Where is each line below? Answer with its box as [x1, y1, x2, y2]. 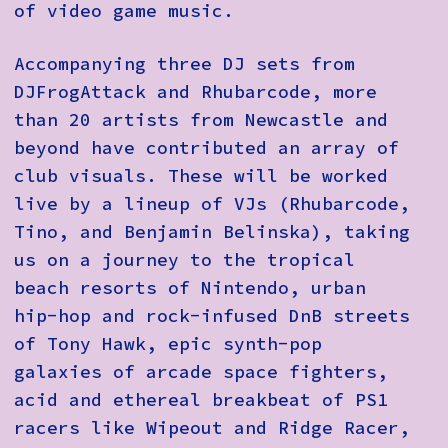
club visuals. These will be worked [14, 164, 388, 187]
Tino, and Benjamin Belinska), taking [14, 220, 410, 243]
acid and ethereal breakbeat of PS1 [14, 388, 388, 411]
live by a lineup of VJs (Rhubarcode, [14, 192, 410, 215]
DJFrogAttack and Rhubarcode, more [14, 80, 377, 103]
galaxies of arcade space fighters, [14, 360, 388, 383]
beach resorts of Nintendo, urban [14, 276, 366, 299]
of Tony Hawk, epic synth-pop [14, 332, 322, 355]
